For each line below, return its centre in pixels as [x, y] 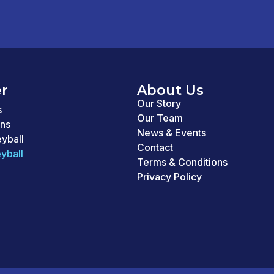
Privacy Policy [169, 177]
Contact [155, 148]
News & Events [172, 133]
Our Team [160, 118]
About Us [170, 91]
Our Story [159, 104]
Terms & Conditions [182, 162]
